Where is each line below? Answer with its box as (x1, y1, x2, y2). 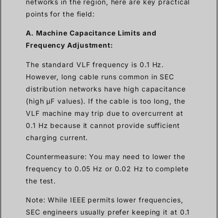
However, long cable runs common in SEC (26, 72, 175, 81)
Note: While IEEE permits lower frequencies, (26, 196, 183, 204)
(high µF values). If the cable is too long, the (26, 96, 186, 105)
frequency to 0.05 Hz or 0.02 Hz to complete (26, 164, 189, 173)
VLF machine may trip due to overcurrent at (26, 109, 183, 117)
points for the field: (26, 9, 95, 18)
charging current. (26, 133, 89, 142)
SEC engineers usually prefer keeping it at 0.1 (26, 208, 190, 217)
